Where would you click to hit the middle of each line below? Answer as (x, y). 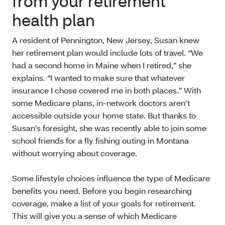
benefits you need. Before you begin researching (102, 191)
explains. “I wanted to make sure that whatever (98, 78)
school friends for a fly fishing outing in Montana (100, 140)
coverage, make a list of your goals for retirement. (104, 203)
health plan (53, 20)
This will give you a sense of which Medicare (94, 216)
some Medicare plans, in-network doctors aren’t (101, 103)
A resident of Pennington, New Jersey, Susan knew (106, 40)
